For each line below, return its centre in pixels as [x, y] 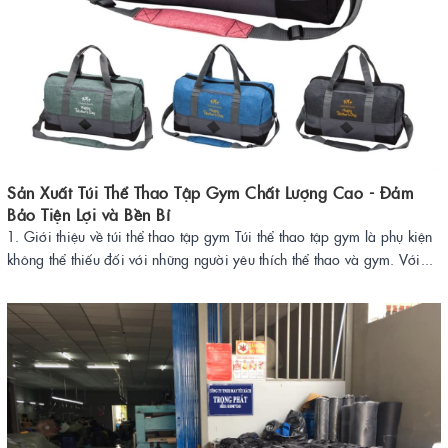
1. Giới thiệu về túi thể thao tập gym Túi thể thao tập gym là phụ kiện [220, 236]
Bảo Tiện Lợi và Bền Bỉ [88, 214]
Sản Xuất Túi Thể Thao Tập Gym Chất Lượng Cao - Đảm [210, 192]
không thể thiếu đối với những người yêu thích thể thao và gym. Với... [220, 259]
